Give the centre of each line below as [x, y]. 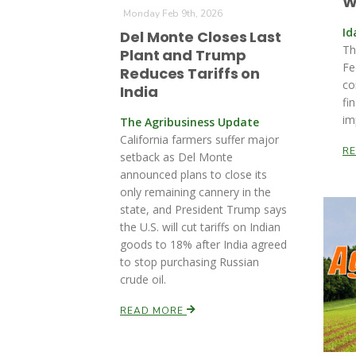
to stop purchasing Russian [190, 262]
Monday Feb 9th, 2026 [173, 14]
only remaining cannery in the [195, 192]
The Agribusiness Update [190, 122]
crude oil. [143, 279]
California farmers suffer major [199, 139]
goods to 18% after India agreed [203, 244]
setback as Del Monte [176, 157]
